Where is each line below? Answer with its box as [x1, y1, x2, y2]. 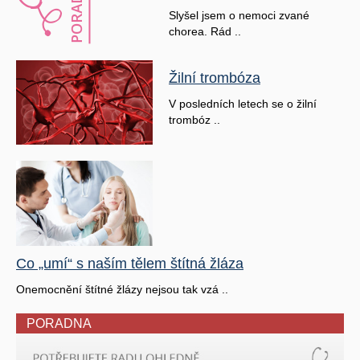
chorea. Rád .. [169, 24, 241, 38]
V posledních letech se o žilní [169, 96, 317, 110]
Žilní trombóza [169, 69, 260, 86]
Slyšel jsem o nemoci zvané [169, 8, 309, 22]
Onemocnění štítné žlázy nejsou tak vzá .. [16, 283, 228, 297]
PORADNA [27, 317, 92, 331]
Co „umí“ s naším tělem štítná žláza [16, 256, 243, 272]
